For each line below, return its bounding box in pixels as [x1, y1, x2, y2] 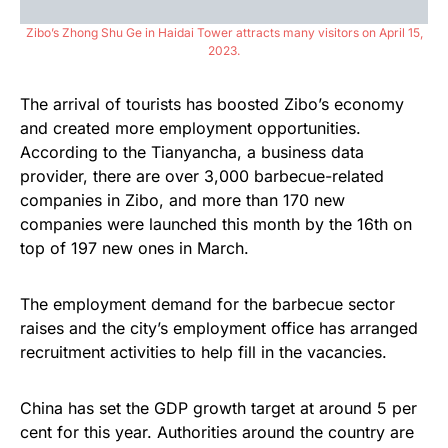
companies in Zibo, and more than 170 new [20, 189, 345, 210]
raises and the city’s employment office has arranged [20, 317, 418, 338]
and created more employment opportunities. [20, 117, 361, 138]
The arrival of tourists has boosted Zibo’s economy [20, 93, 404, 114]
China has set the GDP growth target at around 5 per [20, 397, 417, 418]
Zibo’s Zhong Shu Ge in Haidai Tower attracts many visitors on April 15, [25, 24, 423, 40]
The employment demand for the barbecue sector [20, 293, 395, 314]
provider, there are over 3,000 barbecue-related [20, 165, 384, 186]
